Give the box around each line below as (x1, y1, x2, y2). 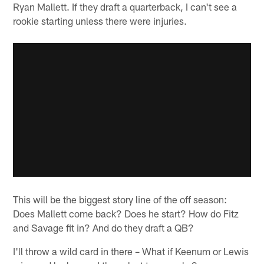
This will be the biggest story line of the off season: (13, 193, 227, 206)
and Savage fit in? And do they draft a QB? (13, 222, 194, 234)
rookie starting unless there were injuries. (13, 14, 187, 27)
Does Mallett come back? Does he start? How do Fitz (13, 207, 239, 220)
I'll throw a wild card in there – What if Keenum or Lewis (13, 245, 249, 258)
